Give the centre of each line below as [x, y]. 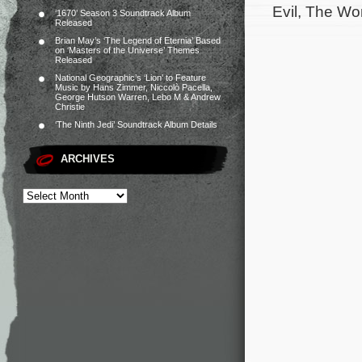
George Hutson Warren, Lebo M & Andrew [138, 97]
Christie [70, 107]
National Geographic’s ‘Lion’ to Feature [130, 78]
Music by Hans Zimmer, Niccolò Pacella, [134, 87]
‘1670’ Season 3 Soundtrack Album [123, 13]
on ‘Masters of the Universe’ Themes [127, 50]
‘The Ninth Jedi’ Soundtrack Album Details [136, 124]
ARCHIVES [88, 159]
